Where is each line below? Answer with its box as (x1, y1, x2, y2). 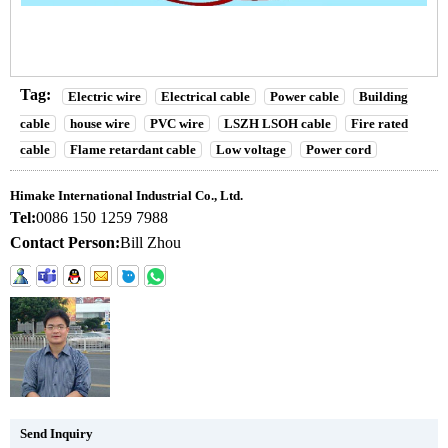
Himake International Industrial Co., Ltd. (10, 188, 243, 204)
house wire (70, 115, 130, 131)
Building (359, 88, 408, 104)
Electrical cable (161, 88, 250, 104)
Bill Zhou (120, 234, 181, 252)
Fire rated (351, 115, 408, 131)
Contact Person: (10, 234, 120, 252)
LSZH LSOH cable (224, 115, 331, 131)
